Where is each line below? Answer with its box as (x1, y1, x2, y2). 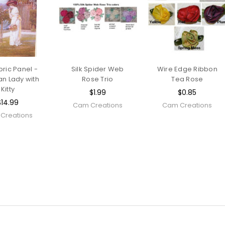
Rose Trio (82, 74, 114, 84)
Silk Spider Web (71, 64, 124, 74)
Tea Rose (171, 74, 203, 84)
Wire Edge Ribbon (157, 64, 217, 74)
